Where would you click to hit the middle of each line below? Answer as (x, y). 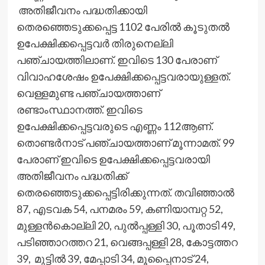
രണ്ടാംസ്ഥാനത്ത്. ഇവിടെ (79, 109)
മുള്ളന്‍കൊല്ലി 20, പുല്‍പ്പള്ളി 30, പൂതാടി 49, (126, 225)
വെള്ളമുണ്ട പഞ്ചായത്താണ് (88, 93)
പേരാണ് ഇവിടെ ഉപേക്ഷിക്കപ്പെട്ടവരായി (113, 159)
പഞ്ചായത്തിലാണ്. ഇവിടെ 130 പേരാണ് (117, 59)
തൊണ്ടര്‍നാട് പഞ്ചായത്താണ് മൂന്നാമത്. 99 (125, 142)
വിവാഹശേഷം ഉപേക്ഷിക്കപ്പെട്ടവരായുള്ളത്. (123, 76)
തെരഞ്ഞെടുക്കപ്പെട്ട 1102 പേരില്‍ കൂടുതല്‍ (123, 26)
